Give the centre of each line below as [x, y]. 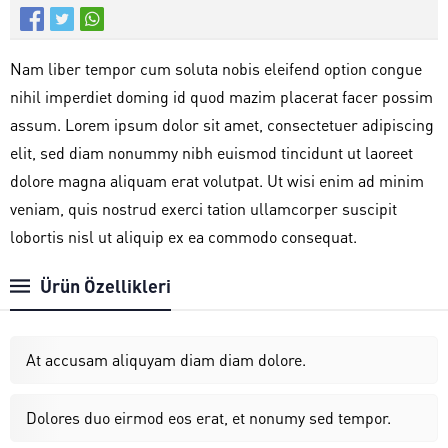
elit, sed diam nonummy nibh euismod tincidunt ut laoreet [211, 152]
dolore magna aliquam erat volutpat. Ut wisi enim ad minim [217, 180]
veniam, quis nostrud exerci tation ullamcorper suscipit [203, 208]
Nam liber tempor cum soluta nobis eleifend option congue [216, 68]
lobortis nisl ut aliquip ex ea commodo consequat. [183, 236]
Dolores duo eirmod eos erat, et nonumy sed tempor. [208, 417]
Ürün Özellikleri [105, 285]
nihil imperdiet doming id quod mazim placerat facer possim [221, 96]
